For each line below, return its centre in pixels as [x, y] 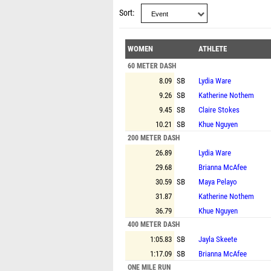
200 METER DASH [154, 138]
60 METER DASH [152, 66]
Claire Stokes [219, 110]
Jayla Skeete [218, 239]
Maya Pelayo [218, 182]
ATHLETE [213, 49]
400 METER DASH [154, 224]
